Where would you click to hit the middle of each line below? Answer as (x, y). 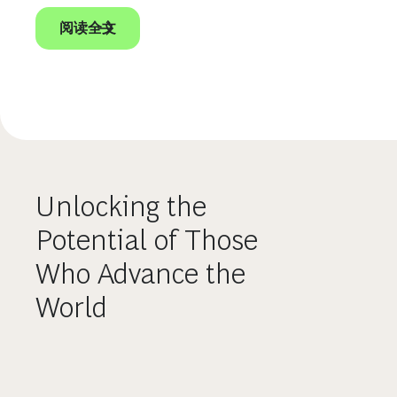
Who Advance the (140, 274)
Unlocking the (121, 206)
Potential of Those (147, 240)
